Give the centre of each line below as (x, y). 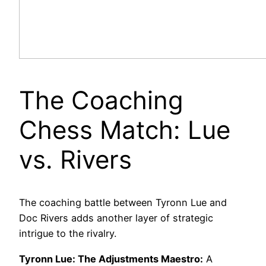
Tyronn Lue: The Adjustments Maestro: (111, 259)
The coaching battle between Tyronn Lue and (123, 203)
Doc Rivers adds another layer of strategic (116, 218)
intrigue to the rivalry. (68, 234)
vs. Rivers (75, 159)
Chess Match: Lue (125, 129)
